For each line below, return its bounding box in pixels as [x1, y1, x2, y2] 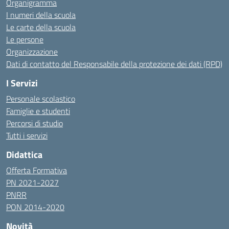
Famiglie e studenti [6, 105, 70, 117]
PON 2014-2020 [6, 201, 64, 213]
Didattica [6, 148, 42, 162]
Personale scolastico [6, 93, 75, 105]
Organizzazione [6, 45, 58, 58]
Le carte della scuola [6, 21, 76, 33]
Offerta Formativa [6, 164, 67, 176]
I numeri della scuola [6, 9, 76, 21]
